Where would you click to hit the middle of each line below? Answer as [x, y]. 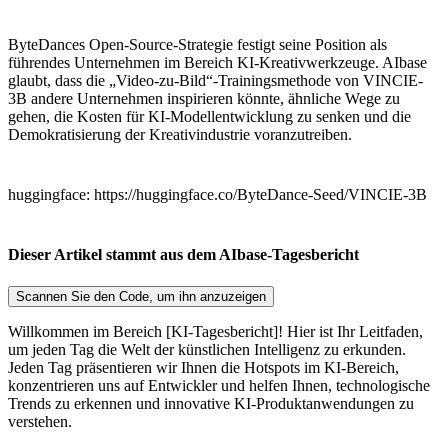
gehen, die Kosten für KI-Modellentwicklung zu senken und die [209, 117]
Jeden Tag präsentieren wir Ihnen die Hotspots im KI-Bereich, [203, 367]
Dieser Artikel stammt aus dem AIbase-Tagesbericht [183, 255]
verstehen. [40, 421]
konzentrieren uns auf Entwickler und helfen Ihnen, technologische [219, 385]
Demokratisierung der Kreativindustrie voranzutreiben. [180, 135]
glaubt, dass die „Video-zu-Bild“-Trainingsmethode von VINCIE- [215, 81]
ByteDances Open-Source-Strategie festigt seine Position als [197, 45]
